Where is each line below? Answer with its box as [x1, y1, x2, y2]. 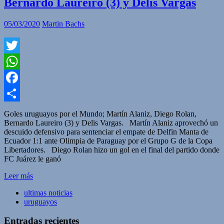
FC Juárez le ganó [4, 154, 61, 163]
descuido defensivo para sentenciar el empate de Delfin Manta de [4, 127, 208, 136]
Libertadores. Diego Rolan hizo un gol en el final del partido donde [4, 145, 219, 154]
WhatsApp [4, 72, 38, 81]
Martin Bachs [42, 19, 84, 28]
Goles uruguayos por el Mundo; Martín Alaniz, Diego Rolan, [4, 109, 196, 118]
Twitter [4, 56, 26, 65]
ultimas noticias [24, 188, 72, 197]
